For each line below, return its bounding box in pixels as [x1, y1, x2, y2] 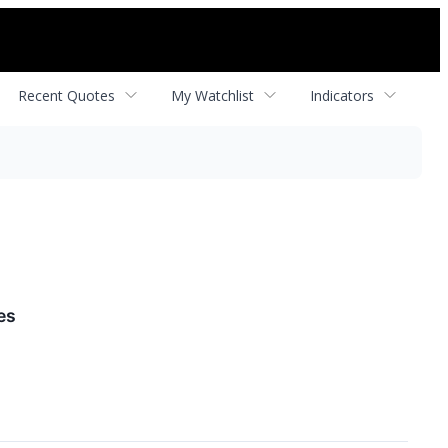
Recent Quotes [18, 85, 115, 105]
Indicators [310, 85, 374, 105]
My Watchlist [171, 85, 254, 105]
